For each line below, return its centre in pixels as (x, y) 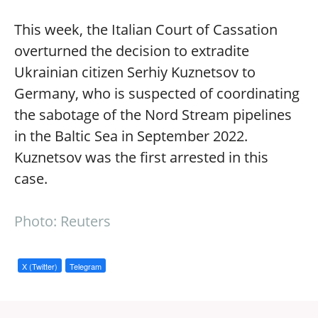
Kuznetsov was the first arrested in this (141, 157)
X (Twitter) (40, 266)
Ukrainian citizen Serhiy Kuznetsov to (135, 72)
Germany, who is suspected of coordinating (157, 93)
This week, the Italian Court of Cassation (146, 29)
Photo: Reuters (62, 221)
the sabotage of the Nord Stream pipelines (153, 115)
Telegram (86, 266)
